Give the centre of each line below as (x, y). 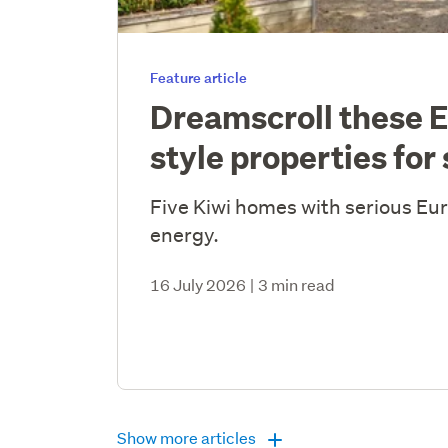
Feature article (199, 77)
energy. (185, 234)
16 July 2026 (198, 284)
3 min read (297, 284)
